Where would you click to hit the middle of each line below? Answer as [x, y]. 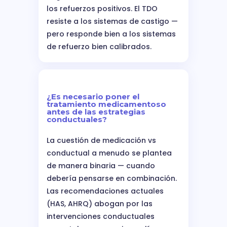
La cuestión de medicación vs [101, 140]
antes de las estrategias [96, 111]
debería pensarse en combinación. [112, 178]
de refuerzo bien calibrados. [99, 46]
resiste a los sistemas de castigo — [112, 21]
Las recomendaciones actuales [105, 191]
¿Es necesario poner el [93, 96]
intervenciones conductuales [101, 216]
